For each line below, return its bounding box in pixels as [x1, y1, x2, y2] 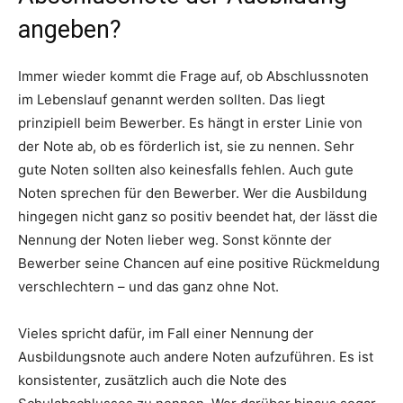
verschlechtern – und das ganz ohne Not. [18, 277, 279, 295]
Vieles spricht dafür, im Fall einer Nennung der [18, 324, 314, 342]
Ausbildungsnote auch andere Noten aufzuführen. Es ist [18, 347, 373, 365]
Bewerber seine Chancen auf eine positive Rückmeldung [18, 254, 380, 272]
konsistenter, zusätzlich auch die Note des [18, 371, 287, 389]
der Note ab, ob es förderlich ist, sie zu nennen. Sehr [18, 137, 354, 155]
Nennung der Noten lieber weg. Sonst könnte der [18, 230, 332, 248]
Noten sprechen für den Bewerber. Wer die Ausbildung [18, 184, 367, 201]
